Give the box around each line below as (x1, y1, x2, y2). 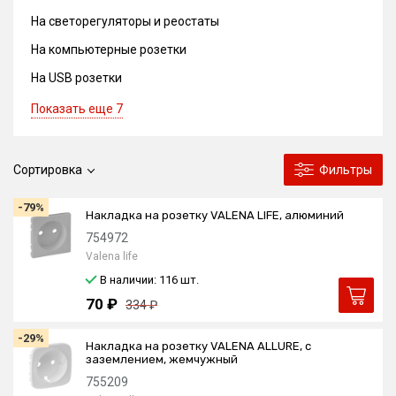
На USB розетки (31, 71, 122, 85)
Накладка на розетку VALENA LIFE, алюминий (86, 209, 344, 222)
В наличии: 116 (100, 273, 180, 286)
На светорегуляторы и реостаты (31, 14, 219, 28)
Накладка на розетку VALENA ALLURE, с (86, 339, 311, 353)
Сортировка (13, 163, 82, 177)
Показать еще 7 (31, 102, 123, 116)
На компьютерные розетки (31, 42, 187, 57)
